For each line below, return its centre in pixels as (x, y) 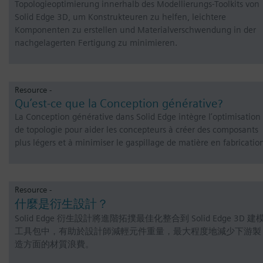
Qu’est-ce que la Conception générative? (119, 103)
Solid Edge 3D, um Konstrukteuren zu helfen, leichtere (120, 17)
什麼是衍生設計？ (62, 204)
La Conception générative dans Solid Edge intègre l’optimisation (138, 117)
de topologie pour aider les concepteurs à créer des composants (136, 130)
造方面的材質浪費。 (54, 244)
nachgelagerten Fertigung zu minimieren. (96, 43)
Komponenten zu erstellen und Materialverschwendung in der (135, 30)
